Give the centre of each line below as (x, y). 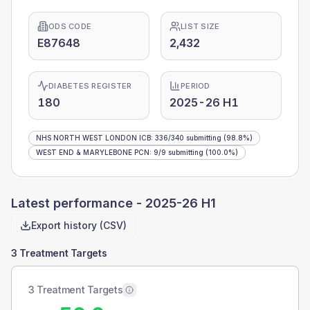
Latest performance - (78, 203)
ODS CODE (70, 26)
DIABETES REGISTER (90, 86)
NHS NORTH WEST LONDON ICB (93, 138)
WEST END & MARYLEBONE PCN (93, 152)
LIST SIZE (200, 26)
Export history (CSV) (79, 225)
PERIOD (195, 86)
